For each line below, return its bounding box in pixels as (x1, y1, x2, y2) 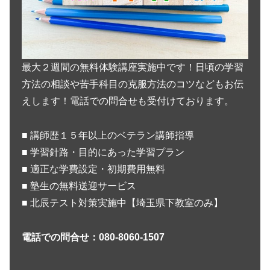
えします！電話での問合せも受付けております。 (22, 96, 234, 107)
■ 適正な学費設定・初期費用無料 (22, 163, 165, 174)
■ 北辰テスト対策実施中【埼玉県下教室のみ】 (22, 197, 223, 208)
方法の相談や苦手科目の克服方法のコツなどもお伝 (22, 79, 243, 90)
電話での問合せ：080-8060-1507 (22, 231, 165, 242)
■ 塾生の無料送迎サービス (22, 180, 136, 191)
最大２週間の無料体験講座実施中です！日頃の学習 (22, 62, 243, 73)
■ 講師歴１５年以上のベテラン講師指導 (22, 130, 194, 140)
